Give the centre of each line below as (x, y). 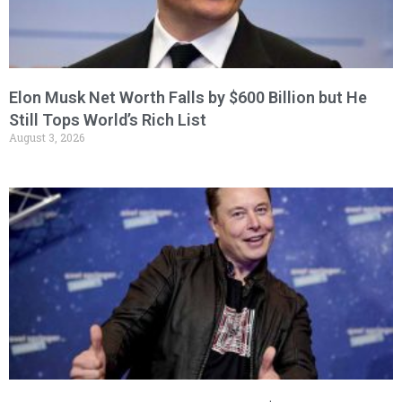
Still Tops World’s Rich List (108, 120)
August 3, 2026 (47, 138)
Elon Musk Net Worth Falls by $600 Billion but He (188, 98)
